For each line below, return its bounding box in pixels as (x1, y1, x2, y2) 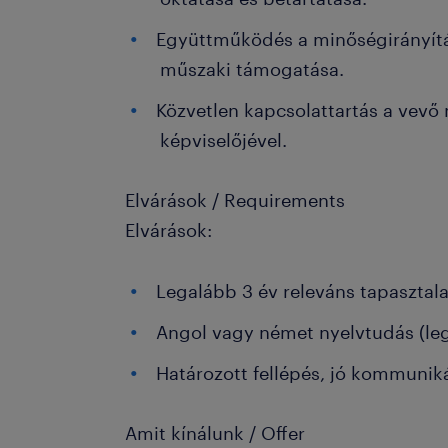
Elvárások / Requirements (125, 189, 346, 211)
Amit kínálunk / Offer (125, 422, 306, 444)
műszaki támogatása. (160, 58, 345, 80)
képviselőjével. (160, 129, 293, 151)
